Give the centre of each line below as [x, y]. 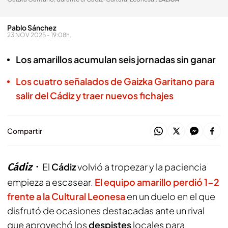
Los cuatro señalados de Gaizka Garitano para [115, 81]
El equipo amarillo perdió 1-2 [157, 182]
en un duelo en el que [170, 196]
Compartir [25, 131]
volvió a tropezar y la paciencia [141, 167]
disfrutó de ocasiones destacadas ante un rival [106, 210]
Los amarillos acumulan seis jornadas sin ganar [116, 59]
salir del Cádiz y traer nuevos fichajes [95, 95]
